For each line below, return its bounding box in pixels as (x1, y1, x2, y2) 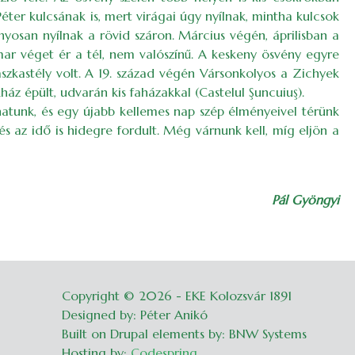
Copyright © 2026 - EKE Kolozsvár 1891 (62, 288, 292, 303)
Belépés (302, 288, 345, 303)
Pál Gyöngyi (272, 192, 339, 208)
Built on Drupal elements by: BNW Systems (62, 326, 307, 342)
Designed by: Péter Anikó (62, 307, 208, 323)
